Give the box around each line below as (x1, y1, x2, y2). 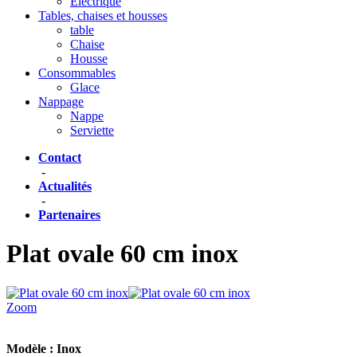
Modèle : (6, 341, 57, 355)
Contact (38, 151, 81, 164)
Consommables (38, 66, 116, 80)
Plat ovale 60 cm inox (6, 239, 238, 269)
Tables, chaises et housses (38, 9, 167, 22)
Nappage (38, 95, 84, 108)
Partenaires (38, 208, 100, 222)
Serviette (70, 124, 114, 137)
